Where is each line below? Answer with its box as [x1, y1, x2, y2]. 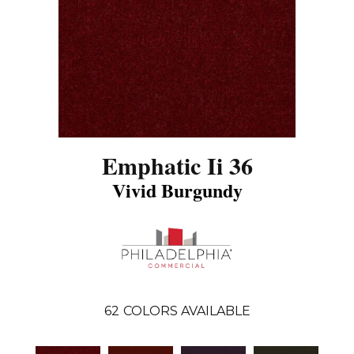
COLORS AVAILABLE [122, 303, 250, 319]
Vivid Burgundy [111, 175, 243, 204]
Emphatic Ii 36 [101, 147, 253, 183]
